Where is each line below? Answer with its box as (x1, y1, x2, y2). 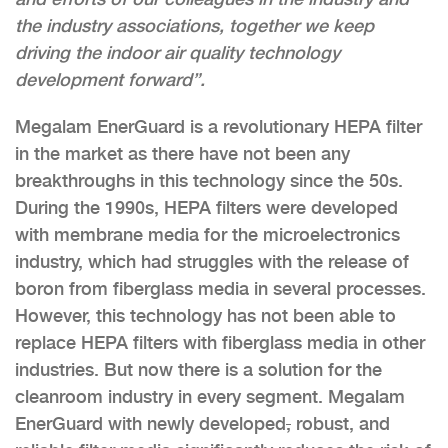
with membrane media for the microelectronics (15, 223, 400, 245)
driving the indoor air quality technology (15, 41, 340, 63)
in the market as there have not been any (15, 142, 350, 164)
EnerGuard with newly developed (15, 412, 286, 434)
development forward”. (15, 68, 205, 90)
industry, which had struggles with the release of (15, 250, 409, 272)
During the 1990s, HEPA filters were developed (15, 196, 398, 218)
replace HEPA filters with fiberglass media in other (15, 331, 425, 353)
